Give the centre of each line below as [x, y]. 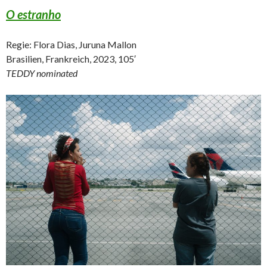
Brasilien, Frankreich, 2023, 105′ [71, 59]
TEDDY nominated [42, 73]
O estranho [33, 15]
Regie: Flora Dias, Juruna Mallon [71, 45]
